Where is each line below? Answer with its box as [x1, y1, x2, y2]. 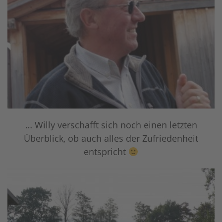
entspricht [83, 145, 128, 158]
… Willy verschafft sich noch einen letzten [25, 118, 197, 131]
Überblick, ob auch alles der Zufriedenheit [24, 132, 198, 144]
